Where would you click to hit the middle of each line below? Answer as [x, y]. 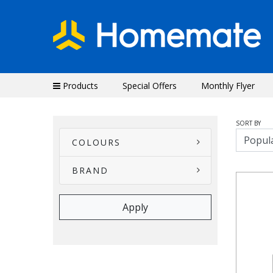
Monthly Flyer [228, 86]
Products [79, 86]
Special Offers [150, 86]
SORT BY [248, 123]
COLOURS [96, 142]
